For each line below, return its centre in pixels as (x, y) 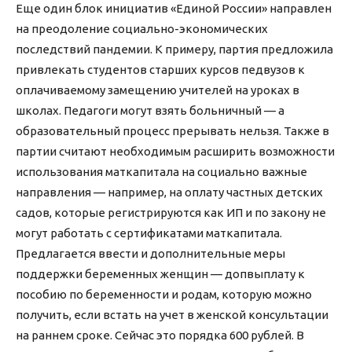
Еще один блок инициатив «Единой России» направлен (174, 9)
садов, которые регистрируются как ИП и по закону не (171, 213)
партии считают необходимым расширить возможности (175, 152)
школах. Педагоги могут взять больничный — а (150, 111)
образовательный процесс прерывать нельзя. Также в (172, 131)
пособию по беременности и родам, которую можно (164, 295)
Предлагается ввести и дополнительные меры (150, 254)
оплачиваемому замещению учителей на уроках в (158, 90)
